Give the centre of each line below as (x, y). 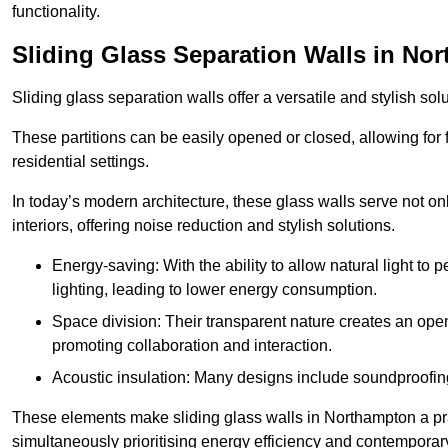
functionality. (56, 11)
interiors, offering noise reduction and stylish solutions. (203, 225)
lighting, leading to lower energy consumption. (214, 289)
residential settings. (80, 161)
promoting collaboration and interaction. (192, 345)
